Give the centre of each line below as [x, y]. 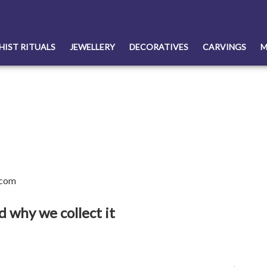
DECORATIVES [159, 47]
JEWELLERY [92, 47]
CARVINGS [224, 47]
